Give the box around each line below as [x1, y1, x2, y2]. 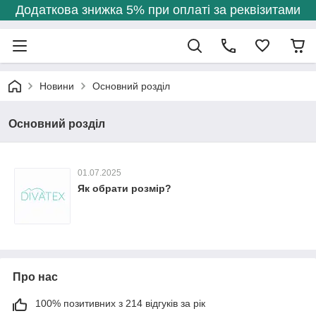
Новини [39, 80, 74, 92]
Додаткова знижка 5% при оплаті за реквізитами [16, 3, 300, 17]
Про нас [13, 271, 58, 283]
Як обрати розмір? [78, 183, 171, 194]
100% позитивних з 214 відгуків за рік [35, 298, 205, 309]
